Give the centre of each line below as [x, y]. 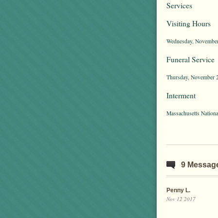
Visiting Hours [189, 24]
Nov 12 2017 [181, 199]
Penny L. [178, 191]
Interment [181, 96]
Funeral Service [191, 60]
